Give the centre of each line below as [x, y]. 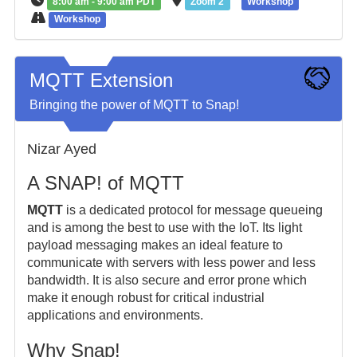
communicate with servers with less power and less [171, 263]
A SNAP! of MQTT [105, 183]
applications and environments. [115, 315]
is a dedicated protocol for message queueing [192, 210]
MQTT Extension [101, 80]
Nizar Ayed [61, 149]
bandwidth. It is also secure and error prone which [167, 280]
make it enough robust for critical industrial [145, 298]
